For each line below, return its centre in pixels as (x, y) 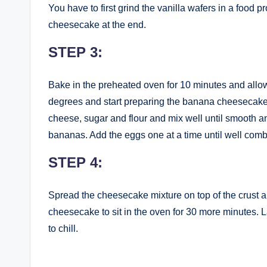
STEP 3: (75, 52)
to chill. (63, 228)
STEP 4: (75, 162)
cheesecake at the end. (97, 24)
